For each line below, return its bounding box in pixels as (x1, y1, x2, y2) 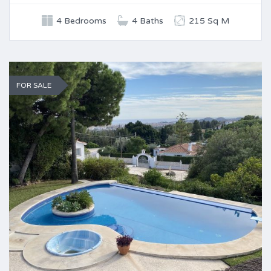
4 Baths (132, 16, 163, 26)
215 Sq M (189, 16, 229, 26)
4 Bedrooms (56, 16, 106, 26)
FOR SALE (16, 81, 51, 90)
